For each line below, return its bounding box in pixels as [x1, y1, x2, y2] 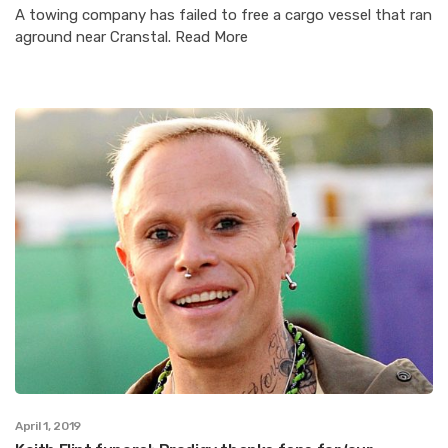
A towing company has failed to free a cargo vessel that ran [15, 5, 432, 24]
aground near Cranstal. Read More [15, 27, 248, 46]
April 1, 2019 [15, 419, 82, 434]
